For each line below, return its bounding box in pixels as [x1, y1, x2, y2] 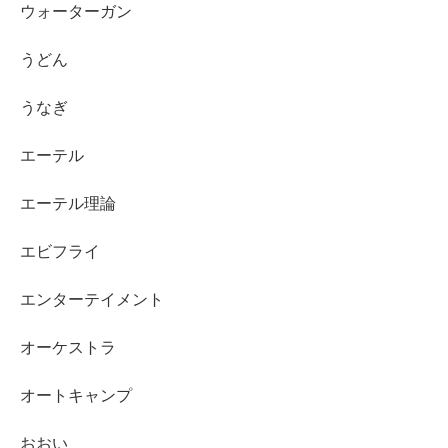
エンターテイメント [20, 290, 164, 308]
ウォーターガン [20, 2, 132, 20]
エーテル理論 [20, 194, 116, 212]
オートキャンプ [20, 386, 132, 404]
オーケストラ [20, 338, 116, 356]
